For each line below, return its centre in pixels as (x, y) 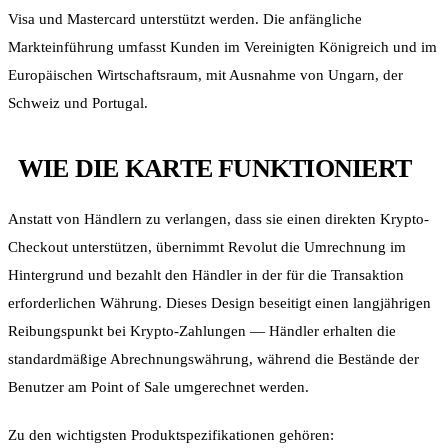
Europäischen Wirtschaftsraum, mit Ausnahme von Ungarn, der (205, 74)
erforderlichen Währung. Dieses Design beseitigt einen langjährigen (219, 302)
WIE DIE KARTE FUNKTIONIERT (215, 168)
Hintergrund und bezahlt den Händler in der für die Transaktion (206, 274)
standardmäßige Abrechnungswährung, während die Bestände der (213, 358)
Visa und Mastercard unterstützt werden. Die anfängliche (185, 18)
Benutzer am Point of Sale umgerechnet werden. (158, 386)
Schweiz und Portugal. (78, 102)
